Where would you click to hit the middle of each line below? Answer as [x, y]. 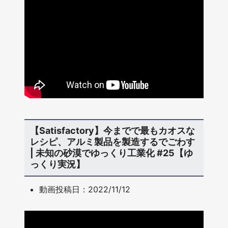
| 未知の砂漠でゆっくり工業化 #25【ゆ [111, 153]
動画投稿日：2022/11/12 [85, 190]
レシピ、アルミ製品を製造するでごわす [112, 142]
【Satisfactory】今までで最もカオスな [112, 131]
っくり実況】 [57, 164]
